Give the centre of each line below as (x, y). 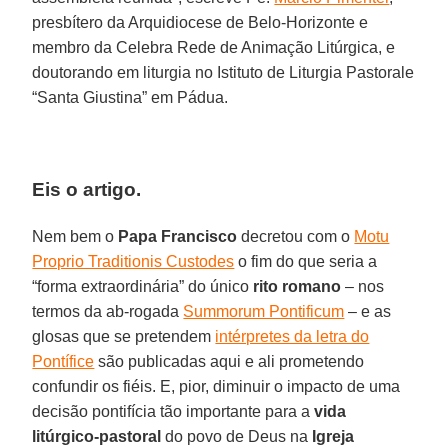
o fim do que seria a (306, 261)
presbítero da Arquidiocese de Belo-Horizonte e (200, 22)
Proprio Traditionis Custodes (133, 261)
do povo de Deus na (237, 436)
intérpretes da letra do (292, 336)
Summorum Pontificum (264, 311)
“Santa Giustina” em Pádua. (130, 97)
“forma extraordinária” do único (143, 286)
